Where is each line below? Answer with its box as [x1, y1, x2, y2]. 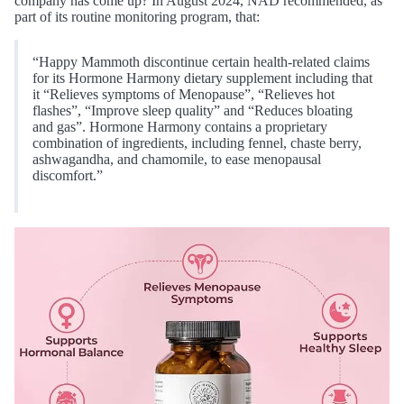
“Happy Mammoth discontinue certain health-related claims [32, 54, 370, 70]
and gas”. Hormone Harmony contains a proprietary [32, 119, 327, 135]
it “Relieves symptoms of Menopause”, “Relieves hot [32, 87, 335, 103]
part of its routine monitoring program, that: [14, 9, 260, 25]
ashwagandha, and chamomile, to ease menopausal [32, 151, 321, 168]
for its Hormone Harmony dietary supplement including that [32, 70, 372, 87]
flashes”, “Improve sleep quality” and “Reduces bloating [32, 103, 353, 119]
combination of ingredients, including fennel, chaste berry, [32, 135, 362, 151]
